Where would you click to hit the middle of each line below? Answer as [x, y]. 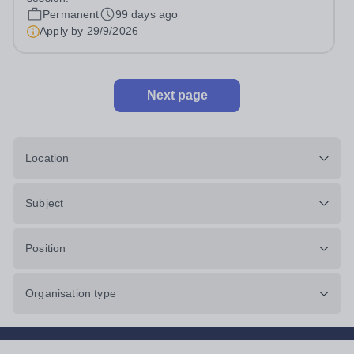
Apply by [63, 31]
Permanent [71, 14]
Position [46, 248]
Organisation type [71, 293]
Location [47, 158]
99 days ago [147, 14]
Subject [45, 203]
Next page [177, 95]
